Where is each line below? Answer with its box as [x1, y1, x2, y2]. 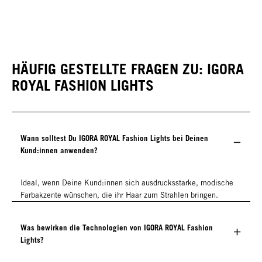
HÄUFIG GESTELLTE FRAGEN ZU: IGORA [12, 60, 244, 78]
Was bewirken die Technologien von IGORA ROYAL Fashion [20, 222, 213, 232]
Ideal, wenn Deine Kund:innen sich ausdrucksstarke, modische [20, 178, 233, 187]
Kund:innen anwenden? [20, 145, 98, 155]
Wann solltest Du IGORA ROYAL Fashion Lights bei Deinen [20, 133, 208, 143]
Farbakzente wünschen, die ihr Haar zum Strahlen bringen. [20, 190, 218, 199]
